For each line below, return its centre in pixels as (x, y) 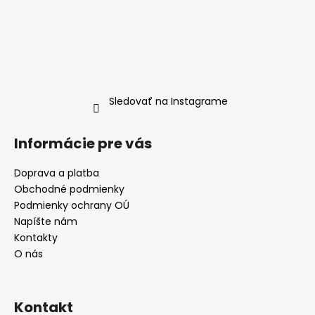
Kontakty (36, 237)
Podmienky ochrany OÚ (72, 205)
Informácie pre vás (83, 143)
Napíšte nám (46, 221)
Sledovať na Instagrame (168, 101)
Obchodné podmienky (69, 189)
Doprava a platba (57, 173)
